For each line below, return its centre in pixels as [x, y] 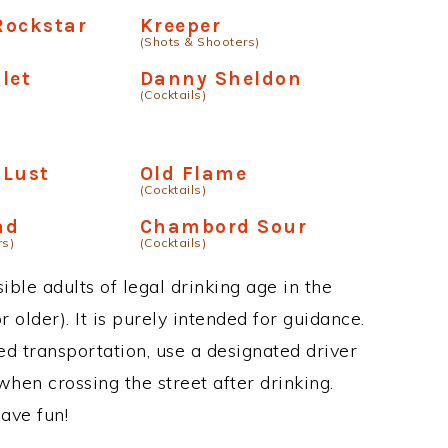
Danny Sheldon [221, 78]
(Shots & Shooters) [199, 41]
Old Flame [193, 173]
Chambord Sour [223, 226]
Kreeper [180, 25]
